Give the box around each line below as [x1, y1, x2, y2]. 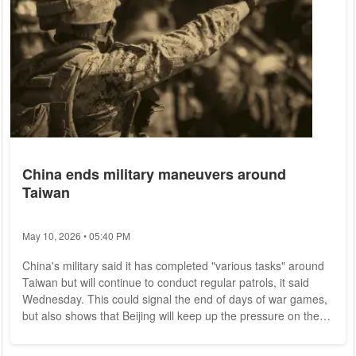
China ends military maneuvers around [22, 164, 286, 185]
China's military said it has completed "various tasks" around [22, 257, 324, 274]
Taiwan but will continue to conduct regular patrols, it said [22, 274, 309, 291]
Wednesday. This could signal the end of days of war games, [22, 291, 327, 308]
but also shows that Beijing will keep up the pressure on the [22, 308, 319, 324]
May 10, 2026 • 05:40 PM [22, 229, 130, 243]
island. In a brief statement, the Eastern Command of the [22, 324, 58, 341]
